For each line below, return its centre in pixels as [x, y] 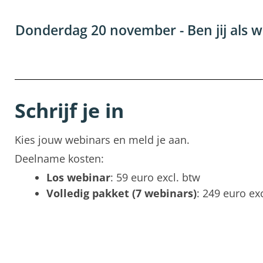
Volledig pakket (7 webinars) [122, 193]
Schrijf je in [69, 111]
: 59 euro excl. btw [155, 178]
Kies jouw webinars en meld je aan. [102, 140]
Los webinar [78, 178]
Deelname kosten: [59, 159]
